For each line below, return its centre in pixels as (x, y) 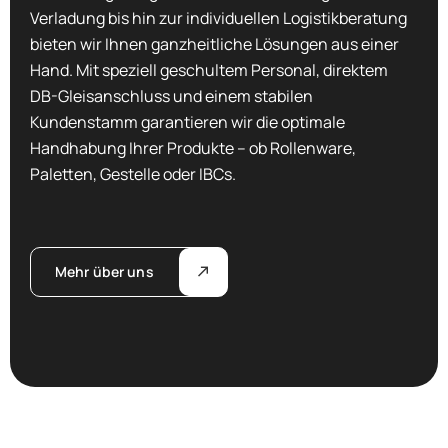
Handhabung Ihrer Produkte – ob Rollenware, (193, 147)
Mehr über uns (104, 271)
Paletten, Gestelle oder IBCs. (133, 173)
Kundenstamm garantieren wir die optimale (187, 121)
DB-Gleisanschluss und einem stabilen (171, 95)
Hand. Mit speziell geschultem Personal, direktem (209, 69)
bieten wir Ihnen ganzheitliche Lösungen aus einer (214, 43)
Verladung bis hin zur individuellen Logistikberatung (218, 17)
